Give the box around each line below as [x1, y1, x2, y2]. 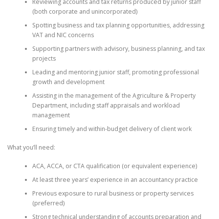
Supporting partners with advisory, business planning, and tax [32, 44, 205, 53]
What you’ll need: [7, 143, 55, 152]
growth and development [32, 77, 105, 86]
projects [32, 54, 56, 63]
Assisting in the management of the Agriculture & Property [32, 91, 196, 100]
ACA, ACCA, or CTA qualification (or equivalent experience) [32, 162, 197, 171]
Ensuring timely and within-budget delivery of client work [32, 124, 192, 133]
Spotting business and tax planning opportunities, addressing [32, 21, 204, 29]
